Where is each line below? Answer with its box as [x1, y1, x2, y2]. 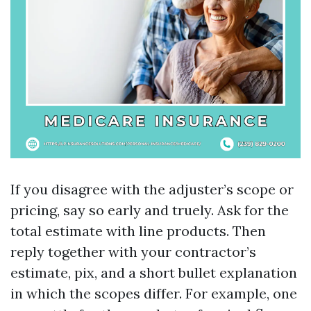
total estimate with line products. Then [10, 222, 266, 239]
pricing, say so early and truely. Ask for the [10, 201, 289, 219]
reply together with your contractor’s [10, 243, 256, 260]
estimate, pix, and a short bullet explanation [10, 264, 297, 281]
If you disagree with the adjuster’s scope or [10, 180, 294, 198]
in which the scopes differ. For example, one [10, 285, 297, 302]
